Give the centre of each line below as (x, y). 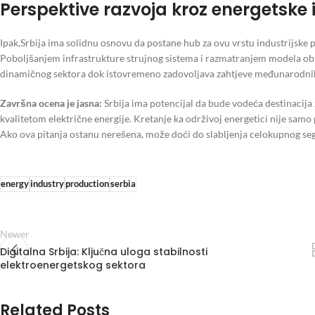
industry (47, 184)
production (87, 184)
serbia (123, 184)
